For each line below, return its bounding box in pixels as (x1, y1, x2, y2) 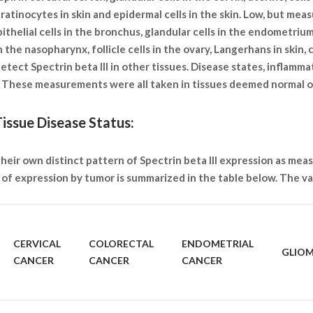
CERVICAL (13, 238, 61, 250)
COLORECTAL (89, 238, 154, 250)
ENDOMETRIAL (182, 238, 254, 250)
